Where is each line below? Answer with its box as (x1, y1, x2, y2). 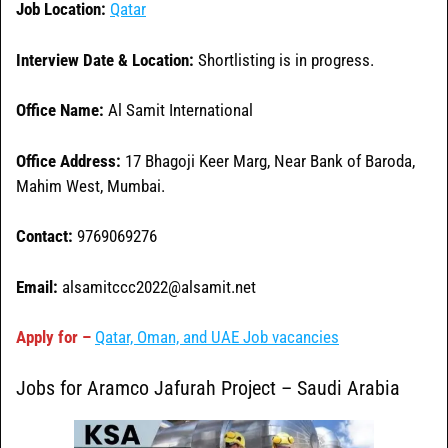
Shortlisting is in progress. (194, 49, 374, 70)
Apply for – (16, 327, 91, 348)
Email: (16, 276, 58, 297)
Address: (60, 150, 121, 171)
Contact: (16, 226, 73, 247)
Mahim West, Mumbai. (16, 175, 165, 196)
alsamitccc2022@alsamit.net (58, 276, 256, 297)
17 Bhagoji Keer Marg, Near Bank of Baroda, (121, 150, 415, 171)
